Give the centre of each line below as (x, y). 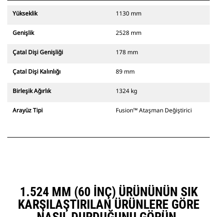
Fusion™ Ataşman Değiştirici (154, 110)
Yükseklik (25, 14)
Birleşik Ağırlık (32, 91)
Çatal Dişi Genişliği (38, 52)
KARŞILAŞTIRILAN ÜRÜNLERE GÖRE (108, 205)
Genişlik (23, 33)
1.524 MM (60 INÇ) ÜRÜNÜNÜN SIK (108, 192)
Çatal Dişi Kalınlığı (37, 72)
